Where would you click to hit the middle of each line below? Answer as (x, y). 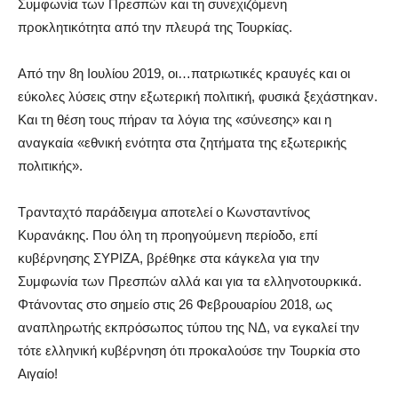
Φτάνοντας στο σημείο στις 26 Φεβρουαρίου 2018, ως (175, 304)
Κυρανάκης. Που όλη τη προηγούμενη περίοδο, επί (167, 235)
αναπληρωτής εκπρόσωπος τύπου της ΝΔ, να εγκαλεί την (189, 327)
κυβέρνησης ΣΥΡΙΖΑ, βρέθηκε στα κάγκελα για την (169, 258)
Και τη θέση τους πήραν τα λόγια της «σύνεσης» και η (175, 119)
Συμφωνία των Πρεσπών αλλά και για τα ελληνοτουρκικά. (190, 281)
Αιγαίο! (38, 373)
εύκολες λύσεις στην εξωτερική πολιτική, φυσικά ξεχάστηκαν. (198, 96)
